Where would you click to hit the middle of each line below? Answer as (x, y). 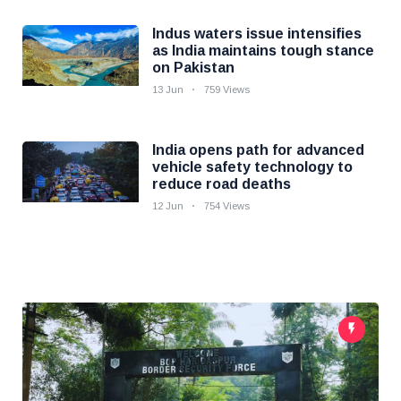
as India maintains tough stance (263, 51)
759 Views (227, 90)
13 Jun (168, 90)
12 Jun (168, 206)
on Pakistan (193, 68)
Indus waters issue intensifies (257, 34)
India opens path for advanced (258, 150)
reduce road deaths (222, 184)
